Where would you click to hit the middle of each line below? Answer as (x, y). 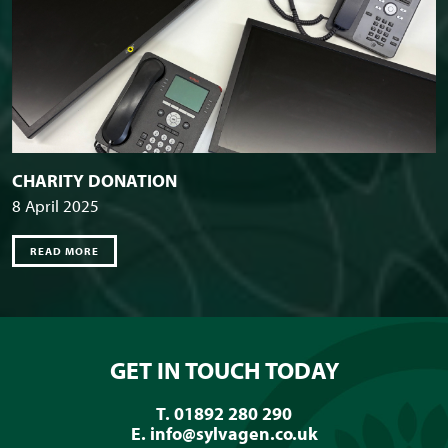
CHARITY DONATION (94, 181)
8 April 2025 (55, 206)
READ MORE (64, 251)
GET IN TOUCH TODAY (224, 370)
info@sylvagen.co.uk (233, 434)
